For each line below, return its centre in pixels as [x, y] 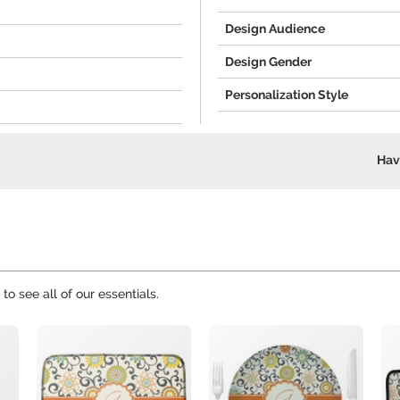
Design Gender [268, 62]
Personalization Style [287, 95]
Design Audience [275, 29]
